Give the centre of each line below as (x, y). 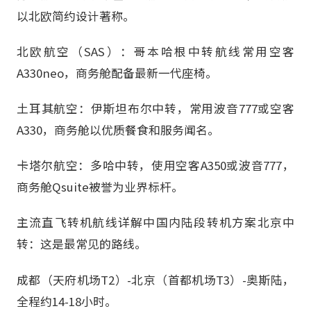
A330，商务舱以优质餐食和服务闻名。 (118, 130)
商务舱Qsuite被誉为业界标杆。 (100, 187)
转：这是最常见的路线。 (82, 244)
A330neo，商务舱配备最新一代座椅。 (117, 73)
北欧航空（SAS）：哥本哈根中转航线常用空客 (155, 51)
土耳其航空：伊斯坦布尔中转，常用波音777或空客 (155, 109)
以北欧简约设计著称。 (76, 16)
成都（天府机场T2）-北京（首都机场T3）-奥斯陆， (155, 279)
